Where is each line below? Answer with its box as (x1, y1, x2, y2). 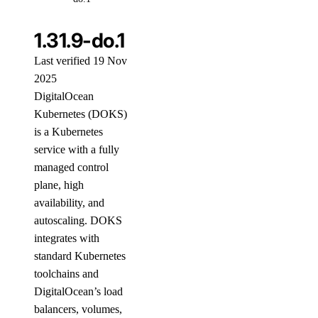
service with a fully (34, 143, 119, 155)
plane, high (34, 179, 84, 191)
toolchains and (34, 268, 99, 280)
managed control (34, 161, 109, 173)
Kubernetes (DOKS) (34, 108, 127, 120)
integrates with (34, 232, 99, 244)
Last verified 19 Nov (34, 55, 127, 67)
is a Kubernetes (34, 126, 103, 138)
